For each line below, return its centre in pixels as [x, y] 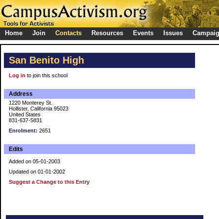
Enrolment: [23, 131]
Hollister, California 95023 [39, 109]
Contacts [68, 33]
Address [21, 94]
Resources [107, 33]
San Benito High [46, 60]
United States [25, 114]
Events [143, 33]
